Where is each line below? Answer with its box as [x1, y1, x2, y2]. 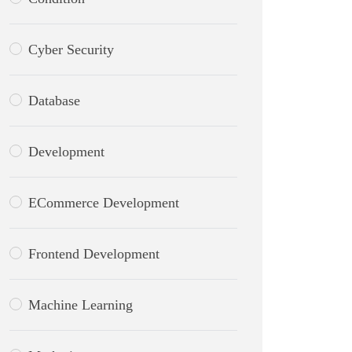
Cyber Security [28, 42, 114, 57]
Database [28, 93, 80, 108]
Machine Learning [28, 297, 133, 313]
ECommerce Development [28, 195, 179, 211]
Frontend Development [28, 246, 159, 262]
